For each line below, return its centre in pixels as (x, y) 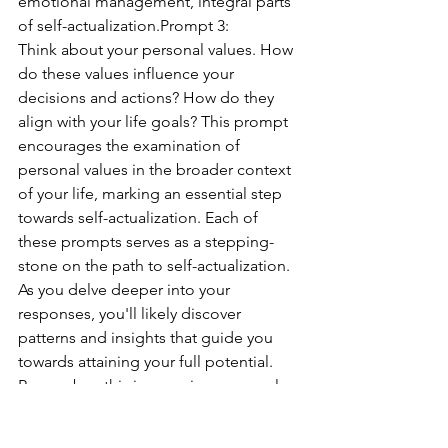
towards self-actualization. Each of (140, 217)
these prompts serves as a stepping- (146, 241)
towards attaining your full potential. (147, 361)
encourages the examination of (131, 145)
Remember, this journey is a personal (150, 385)
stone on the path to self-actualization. (156, 265)
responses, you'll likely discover (131, 313)
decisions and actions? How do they (148, 97)
